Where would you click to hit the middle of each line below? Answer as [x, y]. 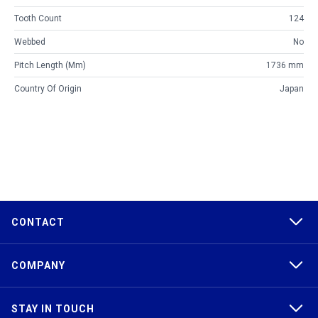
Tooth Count [38, 19]
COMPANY [38, 266]
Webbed [30, 42]
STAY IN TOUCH [53, 309]
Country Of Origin [48, 89]
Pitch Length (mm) [50, 66]
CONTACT [38, 223]
